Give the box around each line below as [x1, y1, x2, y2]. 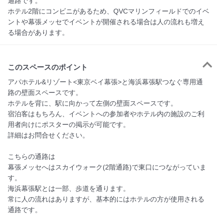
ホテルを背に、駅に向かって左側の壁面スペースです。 [8, 99, 177, 107]
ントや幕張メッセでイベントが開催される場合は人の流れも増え [8, 17, 204, 26]
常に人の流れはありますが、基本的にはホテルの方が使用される [8, 195, 204, 203]
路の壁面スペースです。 [8, 88, 82, 96]
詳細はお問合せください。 [8, 131, 89, 139]
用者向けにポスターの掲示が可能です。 [8, 120, 130, 128]
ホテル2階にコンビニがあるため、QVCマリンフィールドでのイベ [8, 7, 209, 15]
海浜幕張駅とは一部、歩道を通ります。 [8, 184, 130, 192]
